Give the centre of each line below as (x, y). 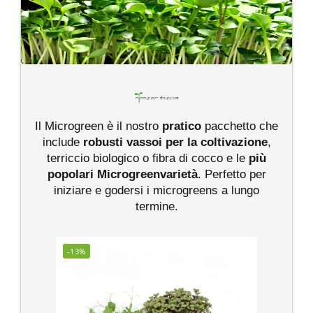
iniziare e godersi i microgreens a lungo (156, 190)
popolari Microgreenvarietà (122, 174)
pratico (182, 126)
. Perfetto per (232, 174)
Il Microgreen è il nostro (99, 126)
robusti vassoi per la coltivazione (175, 142)
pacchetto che (240, 126)
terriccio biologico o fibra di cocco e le (148, 158)
